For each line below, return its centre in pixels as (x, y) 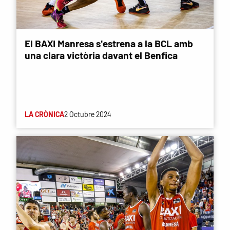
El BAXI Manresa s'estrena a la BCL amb (109, 43)
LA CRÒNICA (44, 114)
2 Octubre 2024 (88, 114)
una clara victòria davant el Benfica (101, 55)
